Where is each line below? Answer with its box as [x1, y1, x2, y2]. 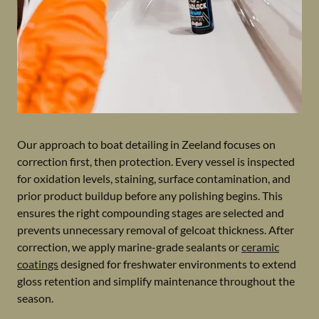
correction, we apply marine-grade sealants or [17, 240, 241, 253]
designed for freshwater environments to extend [58, 257, 296, 271]
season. [17, 291, 53, 305]
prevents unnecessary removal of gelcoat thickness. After [17, 223, 294, 236]
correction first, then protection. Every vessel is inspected [17, 155, 295, 168]
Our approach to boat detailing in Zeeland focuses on [17, 137, 276, 151]
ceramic [241, 240, 279, 253]
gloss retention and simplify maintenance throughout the [17, 274, 295, 288]
